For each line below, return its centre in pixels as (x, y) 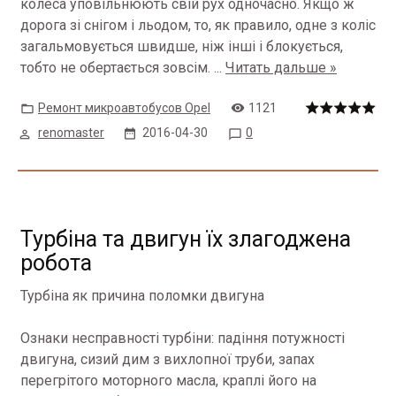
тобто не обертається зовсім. (117, 68)
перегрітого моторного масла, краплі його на (168, 381)
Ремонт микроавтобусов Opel (124, 108)
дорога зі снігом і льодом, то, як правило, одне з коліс (198, 25)
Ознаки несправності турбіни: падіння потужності (183, 338)
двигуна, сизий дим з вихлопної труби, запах (168, 359)
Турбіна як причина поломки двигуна (142, 296)
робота (56, 263)
